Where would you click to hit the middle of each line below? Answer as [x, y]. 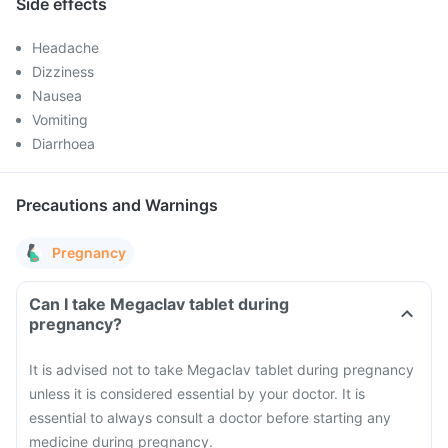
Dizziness [63, 71]
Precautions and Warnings [117, 205]
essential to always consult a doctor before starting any [210, 417]
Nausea [57, 95]
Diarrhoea [63, 143]
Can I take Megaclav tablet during [159, 304]
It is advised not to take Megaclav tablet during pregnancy [221, 369]
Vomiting [60, 119]
